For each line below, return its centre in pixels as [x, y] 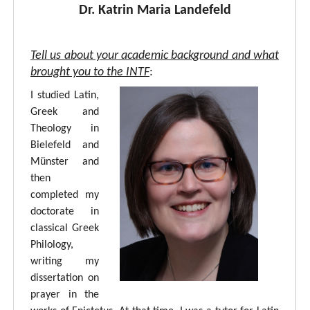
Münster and [65, 162]
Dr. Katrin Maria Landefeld [155, 10]
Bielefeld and [65, 145]
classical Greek [65, 228]
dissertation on [65, 278]
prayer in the [65, 294]
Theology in [65, 128]
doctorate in [65, 211]
